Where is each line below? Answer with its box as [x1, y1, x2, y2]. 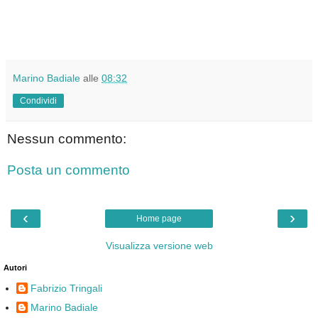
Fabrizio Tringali [31, 282, 102, 294]
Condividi [20, 95, 57, 106]
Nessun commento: [7, 131, 126, 147]
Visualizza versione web [105, 240, 213, 251]
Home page [136, 214, 182, 224]
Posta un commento [7, 162, 130, 177]
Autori [4, 263, 27, 272]
